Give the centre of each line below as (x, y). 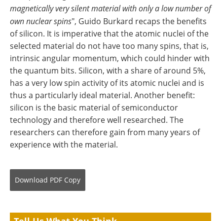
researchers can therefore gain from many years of (105, 132)
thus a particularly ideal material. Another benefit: (102, 95)
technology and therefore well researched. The (97, 120)
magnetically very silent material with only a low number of (110, 8)
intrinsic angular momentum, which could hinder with (110, 58)
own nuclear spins (41, 21)
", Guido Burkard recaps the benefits (139, 21)
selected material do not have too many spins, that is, (109, 46)
